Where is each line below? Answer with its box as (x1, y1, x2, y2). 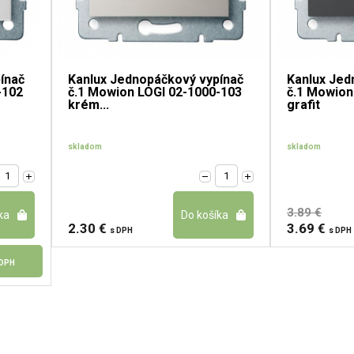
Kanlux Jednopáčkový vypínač (68, 72, 243, 88)
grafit (287, 97, 320, 113)
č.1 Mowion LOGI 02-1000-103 (68, 85, 242, 100)
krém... (68, 97, 109, 113)
